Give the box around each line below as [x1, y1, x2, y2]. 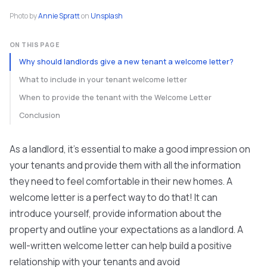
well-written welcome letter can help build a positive [10, 239, 232, 252]
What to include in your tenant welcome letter [19, 74, 187, 85]
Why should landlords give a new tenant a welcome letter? [19, 57, 234, 67]
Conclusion [19, 110, 60, 120]
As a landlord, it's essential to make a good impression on [10, 142, 250, 156]
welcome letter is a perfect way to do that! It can [10, 191, 218, 204]
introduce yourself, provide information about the [10, 207, 222, 220]
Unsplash [91, 11, 123, 21]
